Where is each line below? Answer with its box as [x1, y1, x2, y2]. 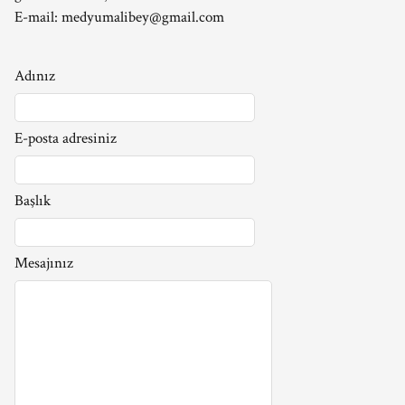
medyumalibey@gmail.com [61, 7, 224, 27]
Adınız [14, 66, 55, 86]
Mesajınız [14, 253, 73, 273]
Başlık [14, 191, 51, 211]
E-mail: [14, 7, 61, 27]
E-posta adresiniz [14, 128, 117, 148]
